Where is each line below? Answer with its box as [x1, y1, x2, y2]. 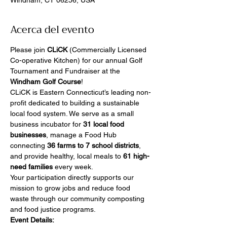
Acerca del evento [10, 21, 94, 39]
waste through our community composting [10, 195, 146, 203]
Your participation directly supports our [10, 173, 136, 181]
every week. [53, 163, 93, 171]
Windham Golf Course [10, 78, 81, 86]
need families [10, 163, 53, 171]
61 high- [123, 152, 149, 160]
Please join [10, 46, 47, 54]
